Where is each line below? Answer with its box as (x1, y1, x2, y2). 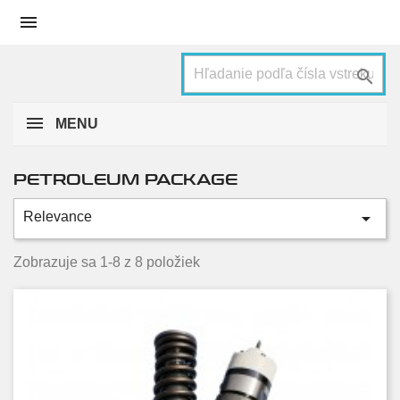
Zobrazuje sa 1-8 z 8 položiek (13, 254, 200, 270)
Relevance (23, 209, 92, 224)
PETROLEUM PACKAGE (13, 171, 237, 189)
